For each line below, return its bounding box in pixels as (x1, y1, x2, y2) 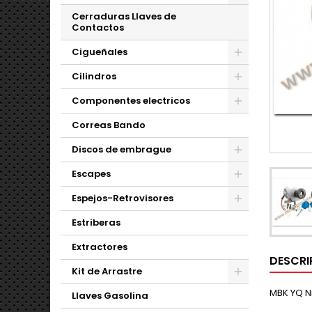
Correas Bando (72, 118, 146, 132)
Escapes (72, 167, 111, 180)
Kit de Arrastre (72, 265, 142, 278)
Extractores (72, 240, 127, 253)
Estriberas (72, 216, 120, 229)
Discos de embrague (72, 143, 171, 156)
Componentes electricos (72, 94, 190, 107)
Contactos (72, 21, 124, 34)
